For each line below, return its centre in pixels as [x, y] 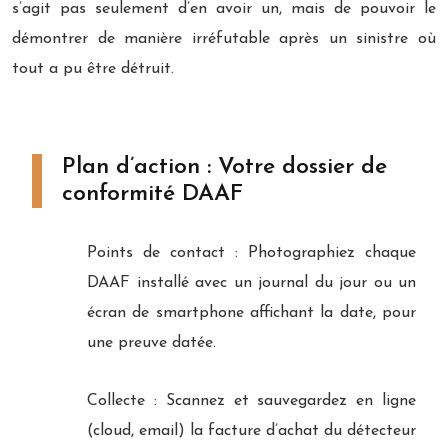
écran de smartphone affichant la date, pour [251, 312]
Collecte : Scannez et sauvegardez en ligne [251, 400]
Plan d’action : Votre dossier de [224, 167]
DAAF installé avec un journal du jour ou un [251, 282]
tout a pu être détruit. [93, 68]
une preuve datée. [151, 342]
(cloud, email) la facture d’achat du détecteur [251, 430]
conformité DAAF [152, 194]
